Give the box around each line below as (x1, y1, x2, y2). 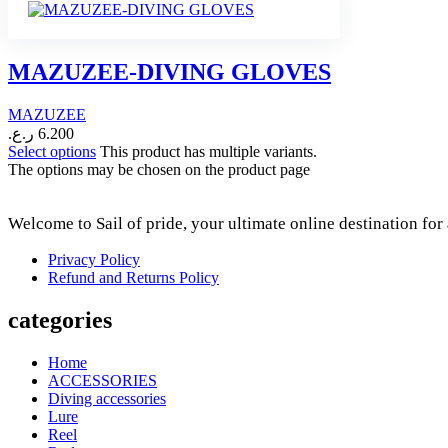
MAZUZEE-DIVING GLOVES (8, 59, 331, 86)
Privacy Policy (48, 251, 140, 269)
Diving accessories (48, 389, 166, 407)
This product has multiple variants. (100, 143, 317, 161)
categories (8, 307, 112, 333)
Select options (8, 143, 96, 161)
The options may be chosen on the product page (8, 161, 310, 179)
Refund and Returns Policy (48, 269, 219, 287)
